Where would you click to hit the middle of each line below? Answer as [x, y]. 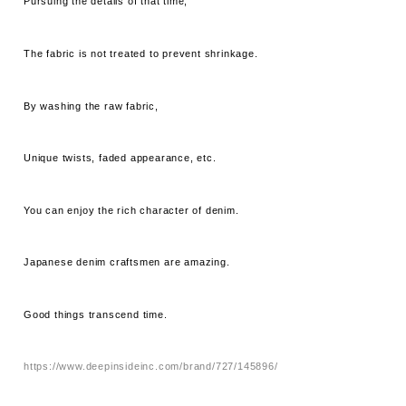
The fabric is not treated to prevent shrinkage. [141, 53]
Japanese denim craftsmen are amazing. [127, 262]
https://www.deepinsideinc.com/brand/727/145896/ [151, 367]
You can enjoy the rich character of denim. [131, 210]
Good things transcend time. [96, 314]
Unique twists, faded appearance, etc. [120, 158]
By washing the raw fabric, [91, 106]
